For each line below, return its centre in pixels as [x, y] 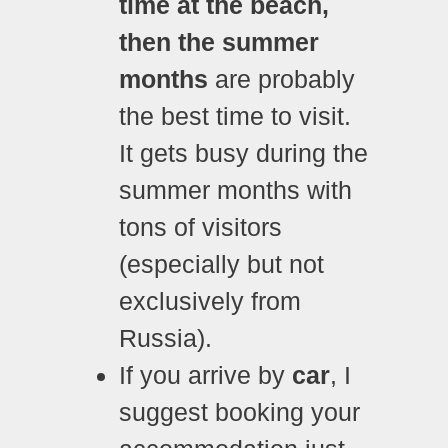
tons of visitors [200, 226]
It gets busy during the [243, 152]
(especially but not [221, 263]
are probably [281, 78]
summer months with [235, 189]
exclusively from [210, 300]
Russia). [165, 337]
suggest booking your [239, 411]
